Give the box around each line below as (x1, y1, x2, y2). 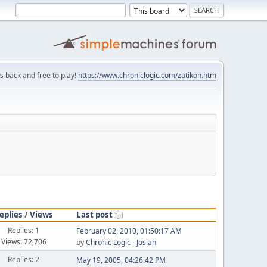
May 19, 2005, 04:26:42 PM (76, 255, 166, 265)
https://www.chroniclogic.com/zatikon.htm (78, 70, 216, 80)
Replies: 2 (8, 254, 40, 265)
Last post (76, 209, 113, 220)
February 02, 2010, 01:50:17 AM (76, 226, 182, 236)
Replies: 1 (8, 225, 40, 235)
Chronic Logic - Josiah (85, 237, 156, 247)
